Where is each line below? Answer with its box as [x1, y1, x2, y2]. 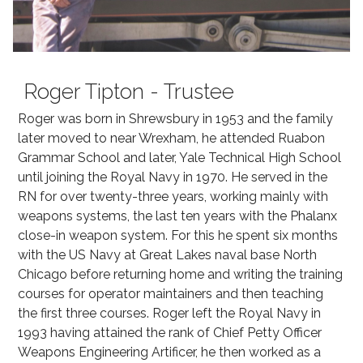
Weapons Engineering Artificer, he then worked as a [18, 344, 321, 360]
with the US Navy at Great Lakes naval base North [18, 246, 317, 263]
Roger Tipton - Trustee [18, 79, 234, 104]
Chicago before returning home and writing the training [18, 266, 343, 282]
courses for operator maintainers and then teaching [18, 285, 323, 301]
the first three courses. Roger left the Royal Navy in [18, 305, 321, 321]
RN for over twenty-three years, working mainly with [18, 188, 328, 204]
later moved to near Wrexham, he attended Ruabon [18, 130, 325, 146]
